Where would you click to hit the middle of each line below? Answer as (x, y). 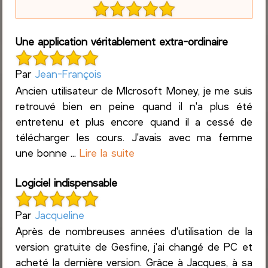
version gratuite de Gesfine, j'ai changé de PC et (134, 247)
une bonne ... (48, 152)
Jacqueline (60, 214)
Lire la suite (107, 152)
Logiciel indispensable (67, 182)
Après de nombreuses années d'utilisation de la (134, 231)
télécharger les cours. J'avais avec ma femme (134, 137)
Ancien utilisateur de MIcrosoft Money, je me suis (134, 90)
